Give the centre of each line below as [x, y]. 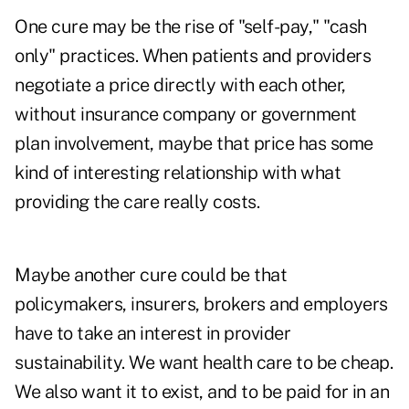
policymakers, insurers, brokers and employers [201, 304]
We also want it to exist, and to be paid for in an [202, 392]
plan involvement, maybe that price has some [194, 144]
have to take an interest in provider [152, 334]
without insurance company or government [186, 115]
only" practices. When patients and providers [193, 56]
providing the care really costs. [137, 202]
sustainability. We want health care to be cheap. [204, 363]
